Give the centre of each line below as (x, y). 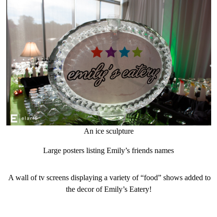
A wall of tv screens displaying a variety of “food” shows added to (108, 177)
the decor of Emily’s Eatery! (108, 189)
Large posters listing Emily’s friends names (108, 150)
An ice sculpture (108, 131)
